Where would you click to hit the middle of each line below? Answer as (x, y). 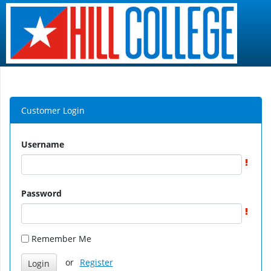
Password (41, 193)
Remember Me (61, 238)
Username (42, 144)
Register (96, 262)
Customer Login (53, 110)
